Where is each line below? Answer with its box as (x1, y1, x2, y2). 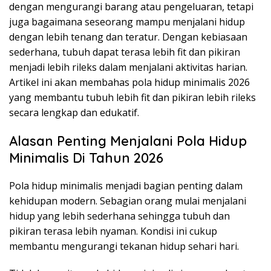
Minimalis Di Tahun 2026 (9, 149, 163, 167)
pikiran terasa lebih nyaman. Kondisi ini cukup (9, 224, 217, 238)
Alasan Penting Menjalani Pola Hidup (9, 132, 247, 150)
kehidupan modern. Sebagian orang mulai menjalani (9, 194, 246, 208)
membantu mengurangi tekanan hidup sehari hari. (9, 240, 239, 253)
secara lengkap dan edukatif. (9, 106, 139, 120)
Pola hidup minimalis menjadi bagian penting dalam (9, 179, 243, 193)
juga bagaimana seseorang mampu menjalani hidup (9, 15, 245, 29)
